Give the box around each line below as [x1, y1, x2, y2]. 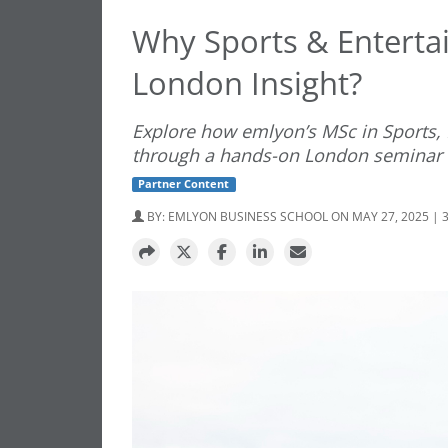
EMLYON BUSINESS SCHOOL [168, 208, 328, 225]
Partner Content [138, 177, 230, 192]
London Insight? [132, 62, 362, 104]
